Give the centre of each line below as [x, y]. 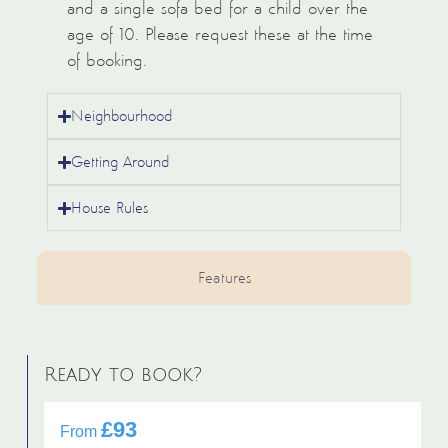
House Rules [109, 208]
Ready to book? [122, 374]
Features [224, 278]
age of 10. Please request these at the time [219, 34]
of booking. [106, 60]
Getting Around [120, 162]
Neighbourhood [121, 116]
